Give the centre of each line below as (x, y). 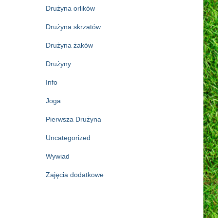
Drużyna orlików (70, 8)
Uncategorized (68, 137)
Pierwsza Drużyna (73, 119)
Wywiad (57, 156)
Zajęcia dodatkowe (74, 174)
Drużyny (58, 64)
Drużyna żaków (69, 45)
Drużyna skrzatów (73, 27)
